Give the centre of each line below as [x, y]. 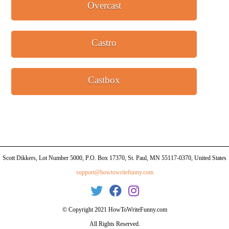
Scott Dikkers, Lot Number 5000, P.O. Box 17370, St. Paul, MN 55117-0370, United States [114, 158]
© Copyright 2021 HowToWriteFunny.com [114, 209]
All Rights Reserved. [114, 224]
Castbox [104, 80]
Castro [104, 43]
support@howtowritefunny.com [114, 172]
